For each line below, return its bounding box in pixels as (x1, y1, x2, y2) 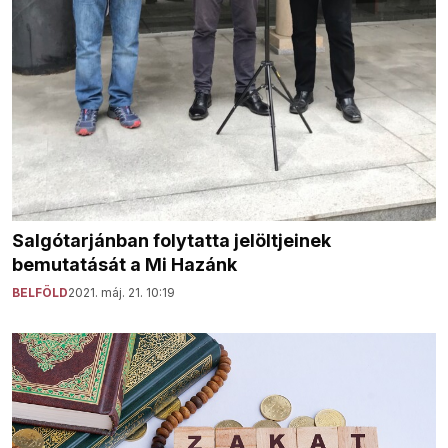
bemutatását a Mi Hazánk (12, 254, 237, 276)
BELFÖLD (12, 285, 68, 301)
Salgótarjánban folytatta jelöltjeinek (12, 230, 331, 252)
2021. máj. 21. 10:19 (68, 285, 175, 301)
